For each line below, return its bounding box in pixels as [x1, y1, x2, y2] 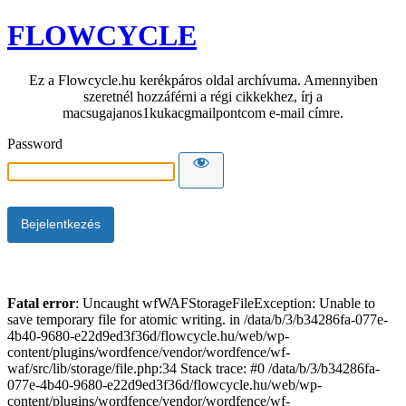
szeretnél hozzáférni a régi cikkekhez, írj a [83, 88, 323, 104]
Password [7, 135, 63, 151]
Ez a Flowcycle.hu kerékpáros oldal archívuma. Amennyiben [28, 72, 378, 88]
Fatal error [7, 295, 75, 311]
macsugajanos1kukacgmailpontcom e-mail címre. [63, 104, 343, 121]
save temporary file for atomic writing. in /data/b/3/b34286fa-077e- [7, 311, 388, 327]
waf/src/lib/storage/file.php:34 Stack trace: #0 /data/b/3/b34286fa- [7, 360, 380, 376]
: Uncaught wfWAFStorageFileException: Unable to [75, 295, 375, 311]
